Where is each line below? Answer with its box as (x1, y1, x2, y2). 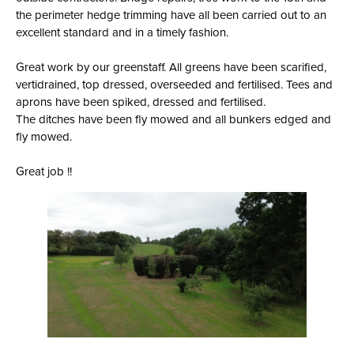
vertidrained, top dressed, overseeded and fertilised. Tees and (16, 76, 333, 93)
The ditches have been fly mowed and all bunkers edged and (16, 111, 331, 128)
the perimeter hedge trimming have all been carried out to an (16, 6, 326, 24)
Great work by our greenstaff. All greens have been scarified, (16, 58, 326, 76)
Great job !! (16, 163, 72, 180)
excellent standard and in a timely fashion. (16, 24, 228, 41)
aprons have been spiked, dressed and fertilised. (16, 93, 265, 111)
